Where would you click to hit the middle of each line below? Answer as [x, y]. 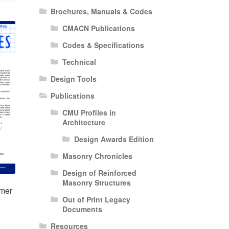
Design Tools [74, 78]
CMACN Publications [98, 28]
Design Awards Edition [114, 139]
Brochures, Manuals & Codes [102, 11]
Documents [82, 209]
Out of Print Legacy [96, 199]
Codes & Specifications [103, 45]
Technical [79, 62]
